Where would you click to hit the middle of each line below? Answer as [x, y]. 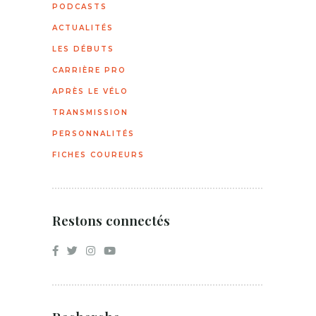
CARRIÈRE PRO [89, 70]
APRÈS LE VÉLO [90, 91]
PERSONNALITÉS [93, 133]
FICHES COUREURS [98, 154]
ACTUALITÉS [83, 28]
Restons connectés [111, 220]
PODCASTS [80, 6]
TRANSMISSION [90, 112]
